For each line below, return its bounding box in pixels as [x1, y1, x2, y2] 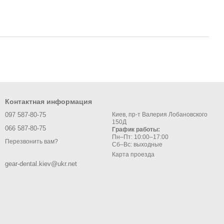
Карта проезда [112, 151, 154, 158]
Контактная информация [5, 97, 92, 105]
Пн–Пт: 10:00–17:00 [112, 133, 168, 140]
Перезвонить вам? [5, 138, 58, 145]
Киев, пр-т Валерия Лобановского [112, 111, 207, 118]
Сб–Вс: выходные [112, 141, 162, 148]
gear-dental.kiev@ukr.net [5, 160, 77, 168]
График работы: [112, 126, 160, 133]
